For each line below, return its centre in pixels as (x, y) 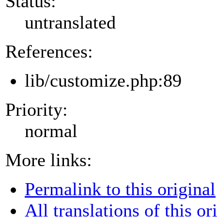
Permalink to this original (120, 189)
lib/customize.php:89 (103, 80)
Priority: (37, 109)
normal (51, 131)
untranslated (70, 22)
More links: (49, 160)
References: (49, 51)
